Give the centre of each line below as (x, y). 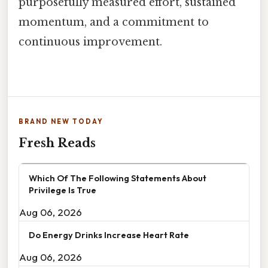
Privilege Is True (63, 190)
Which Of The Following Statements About (118, 178)
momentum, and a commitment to (114, 22)
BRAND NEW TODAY (61, 122)
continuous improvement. (90, 42)
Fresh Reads (57, 143)
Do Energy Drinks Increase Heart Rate (109, 235)
